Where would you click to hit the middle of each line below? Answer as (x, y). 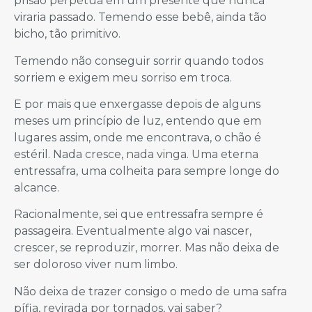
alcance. (37, 188)
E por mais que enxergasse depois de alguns (137, 104)
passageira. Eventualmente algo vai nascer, (133, 231)
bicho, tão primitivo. (67, 34)
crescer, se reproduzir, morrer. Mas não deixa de (147, 248)
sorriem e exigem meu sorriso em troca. (123, 77)
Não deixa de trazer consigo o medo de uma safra (150, 291)
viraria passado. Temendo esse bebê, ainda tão (140, 17)
